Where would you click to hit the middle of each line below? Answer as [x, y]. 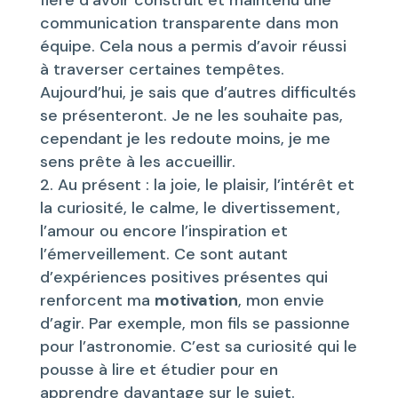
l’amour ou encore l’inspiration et [163, 231]
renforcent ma [97, 300]
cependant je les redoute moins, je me [185, 138]
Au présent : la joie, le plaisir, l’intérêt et [206, 184]
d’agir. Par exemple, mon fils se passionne [195, 323]
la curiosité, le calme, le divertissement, [190, 207]
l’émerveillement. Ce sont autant [163, 254]
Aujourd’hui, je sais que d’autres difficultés [198, 92]
